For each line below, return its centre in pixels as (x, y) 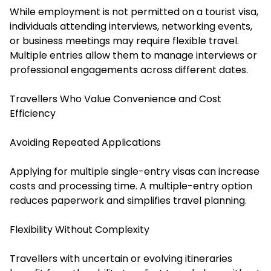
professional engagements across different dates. (129, 70)
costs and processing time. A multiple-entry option (131, 186)
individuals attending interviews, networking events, (131, 27)
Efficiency (33, 114)
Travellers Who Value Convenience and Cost (116, 99)
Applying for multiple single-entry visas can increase (135, 172)
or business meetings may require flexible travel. (124, 41)
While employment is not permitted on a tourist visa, (134, 12)
